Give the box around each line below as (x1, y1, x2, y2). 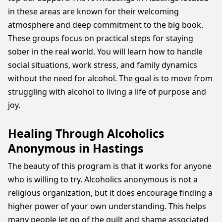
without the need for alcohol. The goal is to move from (8, 73, 213, 84)
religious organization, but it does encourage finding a (8, 187, 213, 198)
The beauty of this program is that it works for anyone (8, 161, 212, 171)
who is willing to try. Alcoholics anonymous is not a (8, 174, 198, 185)
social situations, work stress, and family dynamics (8, 59, 197, 70)
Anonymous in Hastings (8, 140, 144, 156)
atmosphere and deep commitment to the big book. (8, 19, 203, 30)
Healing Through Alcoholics (8, 125, 165, 141)
